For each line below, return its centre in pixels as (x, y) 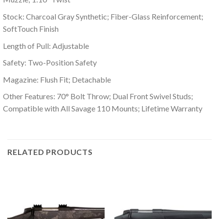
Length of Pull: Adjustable (46, 45)
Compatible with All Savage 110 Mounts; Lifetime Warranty (102, 109)
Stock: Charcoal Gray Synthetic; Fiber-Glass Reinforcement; (103, 16)
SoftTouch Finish (31, 29)
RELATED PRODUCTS (50, 152)
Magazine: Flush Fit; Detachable (57, 79)
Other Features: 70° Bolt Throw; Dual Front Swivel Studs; (98, 96)
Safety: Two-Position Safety (50, 63)
